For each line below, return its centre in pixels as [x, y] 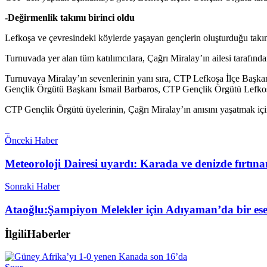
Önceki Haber [31, 140]
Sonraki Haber [32, 187]
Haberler [49, 234]
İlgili [16, 234]
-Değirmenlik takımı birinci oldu [70, 17]
